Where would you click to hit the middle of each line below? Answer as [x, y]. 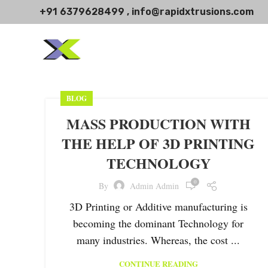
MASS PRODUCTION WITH [158, 124]
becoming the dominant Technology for [159, 223]
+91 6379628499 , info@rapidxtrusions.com [147, 12]
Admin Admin [155, 186]
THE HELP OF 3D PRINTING [159, 143]
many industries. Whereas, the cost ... [159, 240]
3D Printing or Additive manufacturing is [158, 206]
